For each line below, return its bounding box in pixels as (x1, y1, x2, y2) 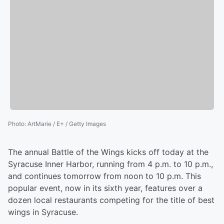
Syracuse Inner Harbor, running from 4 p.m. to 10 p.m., (8, 159, 213, 169)
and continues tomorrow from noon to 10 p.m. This (8, 171, 201, 181)
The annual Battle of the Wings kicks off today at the (8, 147, 208, 157)
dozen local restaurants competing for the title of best (8, 195, 214, 205)
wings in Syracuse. (8, 207, 78, 217)
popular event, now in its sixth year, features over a (8, 183, 202, 193)
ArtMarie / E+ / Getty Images (27, 120, 106, 128)
